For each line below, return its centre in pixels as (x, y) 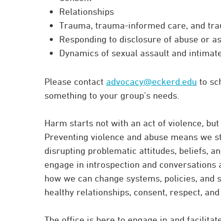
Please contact (75, 81)
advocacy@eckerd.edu (151, 81)
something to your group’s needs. (112, 95)
